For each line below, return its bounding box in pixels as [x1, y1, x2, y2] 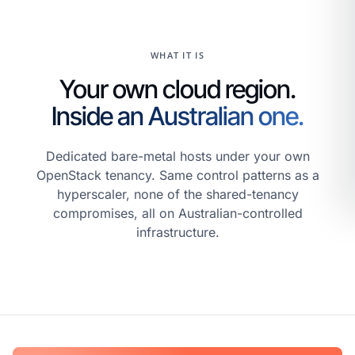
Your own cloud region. [59, 73, 296, 105]
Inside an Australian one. [51, 100, 304, 132]
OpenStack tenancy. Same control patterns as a [36, 167, 319, 184]
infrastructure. [136, 224, 219, 241]
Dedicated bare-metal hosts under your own [45, 148, 310, 165]
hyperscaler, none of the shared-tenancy [56, 186, 299, 203]
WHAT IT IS [150, 48, 205, 61]
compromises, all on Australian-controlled [52, 205, 303, 222]
